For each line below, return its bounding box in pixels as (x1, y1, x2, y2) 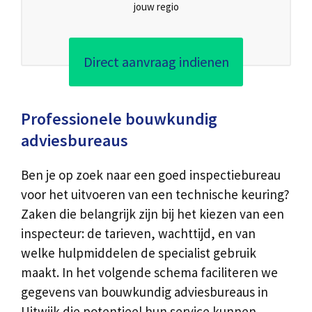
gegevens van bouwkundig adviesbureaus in (21, 283, 268, 301)
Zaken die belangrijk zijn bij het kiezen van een (21, 205, 284, 223)
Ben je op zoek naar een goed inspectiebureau (21, 166, 281, 184)
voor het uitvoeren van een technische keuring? (21, 186, 290, 203)
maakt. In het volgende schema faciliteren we (21, 264, 278, 281)
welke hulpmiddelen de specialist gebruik (21, 244, 256, 262)
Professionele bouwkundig (21, 108, 217, 130)
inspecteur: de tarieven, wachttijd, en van (21, 225, 256, 242)
